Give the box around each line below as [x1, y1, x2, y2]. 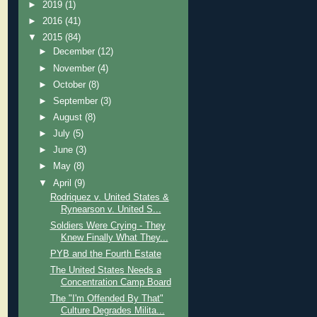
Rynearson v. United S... [60, 204, 161, 214]
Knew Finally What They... [60, 232, 168, 243]
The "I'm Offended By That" [50, 294, 163, 304]
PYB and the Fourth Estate [50, 248, 161, 259]
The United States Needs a [50, 265, 161, 276]
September [53, 96, 101, 106]
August [53, 113, 86, 122]
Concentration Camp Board [60, 277, 171, 288]
